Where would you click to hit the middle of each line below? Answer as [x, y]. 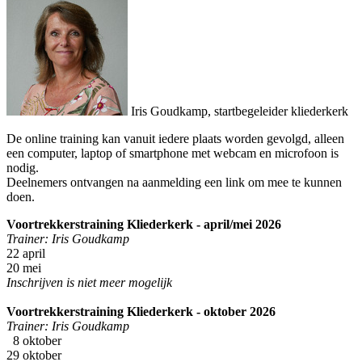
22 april [26, 253]
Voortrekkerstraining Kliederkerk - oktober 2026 [141, 311]
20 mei [24, 267]
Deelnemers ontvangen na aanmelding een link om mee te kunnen [174, 182]
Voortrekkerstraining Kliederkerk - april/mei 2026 [144, 224]
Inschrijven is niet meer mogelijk [89, 282]
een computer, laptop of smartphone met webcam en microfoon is [173, 153]
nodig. [23, 167]
